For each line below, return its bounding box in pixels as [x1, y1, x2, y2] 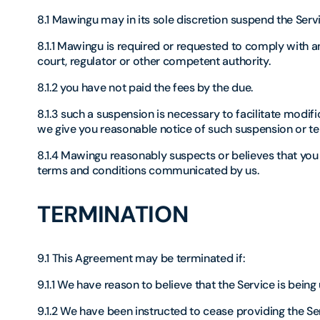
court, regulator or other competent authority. [37, 54, 271, 69]
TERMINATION [37, 199, 189, 230]
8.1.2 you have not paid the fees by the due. [37, 80, 253, 96]
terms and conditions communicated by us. [37, 163, 259, 179]
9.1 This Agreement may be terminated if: [37, 251, 246, 266]
